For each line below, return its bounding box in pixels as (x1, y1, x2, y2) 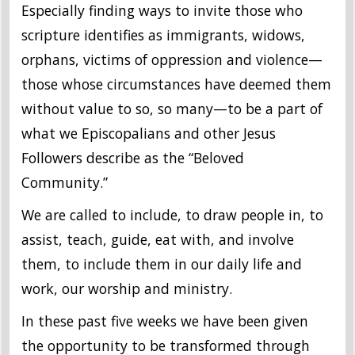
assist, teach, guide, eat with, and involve (21, 230, 294, 250)
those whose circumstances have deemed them (21, 74, 331, 94)
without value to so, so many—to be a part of (21, 99, 323, 119)
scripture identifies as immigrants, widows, (21, 25, 305, 45)
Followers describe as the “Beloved (21, 148, 244, 168)
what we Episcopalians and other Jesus (21, 124, 276, 143)
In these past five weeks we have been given (21, 311, 308, 331)
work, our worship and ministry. (21, 279, 236, 299)
